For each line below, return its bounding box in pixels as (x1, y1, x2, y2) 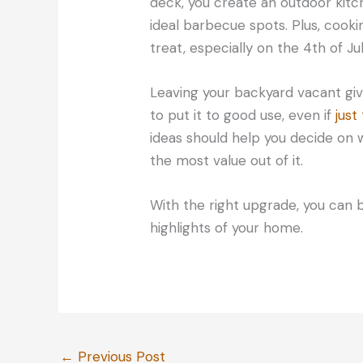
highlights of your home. (150, 219, 304, 237)
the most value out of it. (150, 152, 304, 170)
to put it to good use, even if (150, 106, 336, 125)
